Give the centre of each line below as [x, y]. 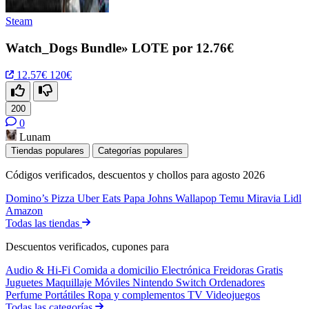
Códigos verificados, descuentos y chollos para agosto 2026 [135, 175]
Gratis [270, 270]
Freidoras [235, 270]
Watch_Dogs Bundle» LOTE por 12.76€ [120, 48]
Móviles [113, 282]
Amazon [24, 210]
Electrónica [187, 270]
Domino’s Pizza [41, 198]
